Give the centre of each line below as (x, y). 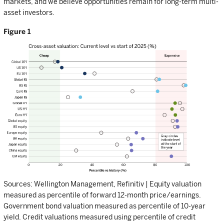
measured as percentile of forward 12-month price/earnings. (102, 195)
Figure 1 (17, 31)
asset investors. (29, 12)
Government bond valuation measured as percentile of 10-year (104, 206)
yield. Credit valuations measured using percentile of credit (99, 217)
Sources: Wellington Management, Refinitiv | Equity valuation (102, 184)
